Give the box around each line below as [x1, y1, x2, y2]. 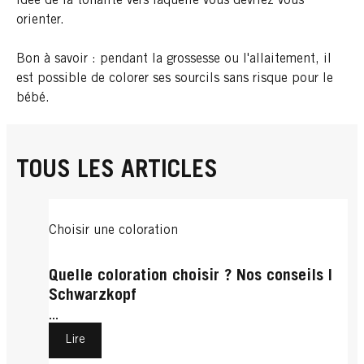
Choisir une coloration [49, 223, 178, 237]
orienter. [16, 13, 64, 27]
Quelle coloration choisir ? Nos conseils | [49, 269, 332, 286]
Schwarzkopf [49, 288, 136, 305]
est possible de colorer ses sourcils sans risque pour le [16, 71, 333, 85]
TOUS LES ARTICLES [16, 158, 218, 184]
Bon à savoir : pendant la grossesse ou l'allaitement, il [16, 52, 331, 66]
